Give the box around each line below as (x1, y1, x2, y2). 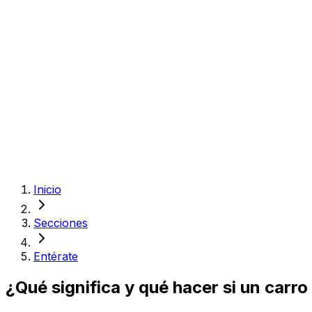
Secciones (33, 216, 88, 230)
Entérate (33, 249, 78, 263)
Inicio (33, 182, 61, 196)
